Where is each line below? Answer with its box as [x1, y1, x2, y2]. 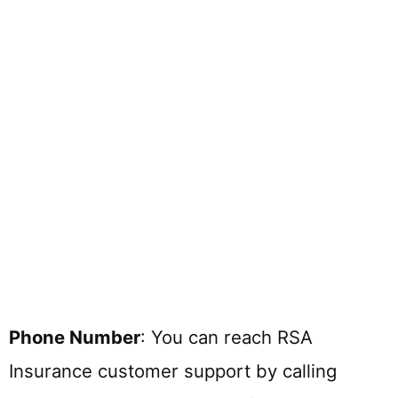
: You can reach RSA [140, 326, 313, 349]
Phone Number [9, 326, 140, 349]
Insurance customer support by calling [9, 360, 337, 383]
